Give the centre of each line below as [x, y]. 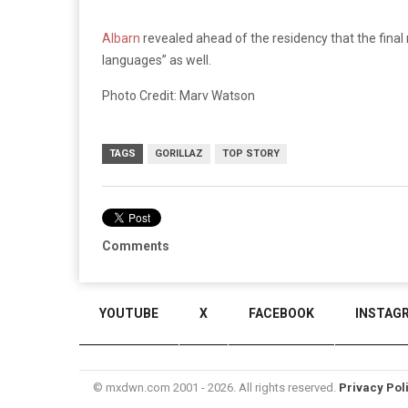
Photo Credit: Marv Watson [178, 95]
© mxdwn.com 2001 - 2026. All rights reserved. [216, 388]
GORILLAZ [179, 153]
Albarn [121, 38]
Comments [136, 245]
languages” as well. [157, 60]
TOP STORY [251, 153]
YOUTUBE [129, 313]
